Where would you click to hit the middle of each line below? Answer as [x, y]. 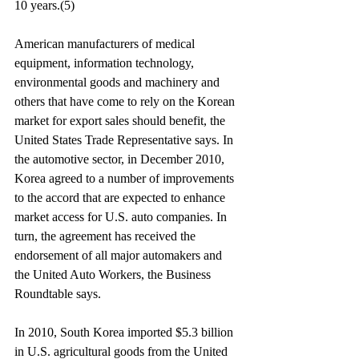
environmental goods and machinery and [119, 82]
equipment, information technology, [106, 63]
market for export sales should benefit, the [121, 121]
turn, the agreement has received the [107, 236]
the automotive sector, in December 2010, [121, 159]
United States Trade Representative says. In [125, 140]
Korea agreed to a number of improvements [126, 178]
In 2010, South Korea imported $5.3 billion [125, 332]
